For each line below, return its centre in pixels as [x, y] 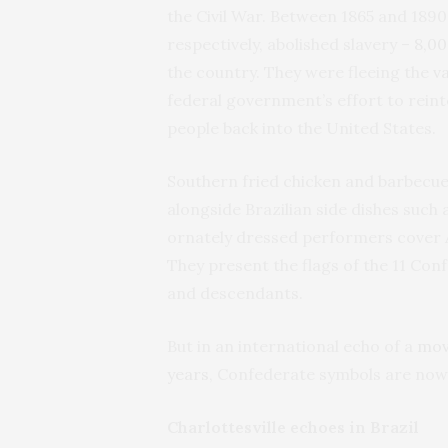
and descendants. [235, 292]
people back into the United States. [301, 127]
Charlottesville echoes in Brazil [293, 426]
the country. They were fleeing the [300, 71]
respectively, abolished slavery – [290, 43]
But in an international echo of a [292, 345]
